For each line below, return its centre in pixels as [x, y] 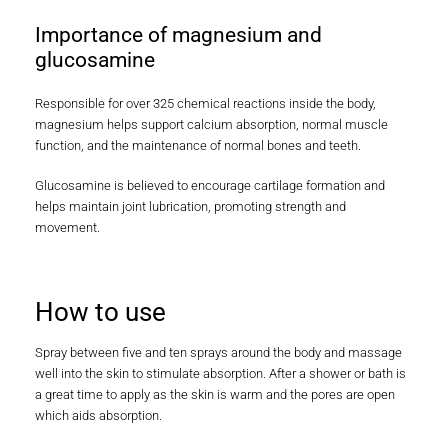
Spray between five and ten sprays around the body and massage [218, 353]
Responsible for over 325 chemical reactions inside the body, [205, 104]
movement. [67, 227]
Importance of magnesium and [178, 35]
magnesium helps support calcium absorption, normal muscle [211, 125]
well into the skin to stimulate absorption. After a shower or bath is [220, 374]
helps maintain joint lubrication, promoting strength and [190, 206]
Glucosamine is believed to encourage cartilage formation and [210, 185]
